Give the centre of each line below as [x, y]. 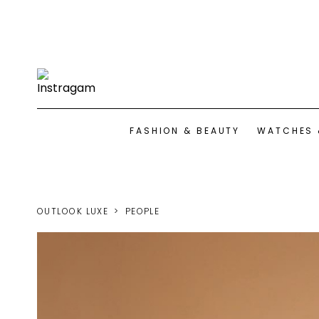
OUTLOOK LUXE [73, 211]
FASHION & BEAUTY [185, 131]
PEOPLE [142, 211]
